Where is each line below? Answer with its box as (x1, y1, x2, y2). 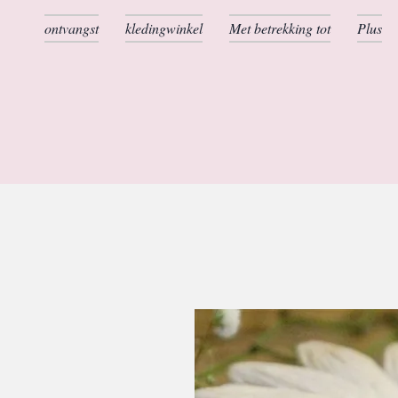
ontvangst (44, 19, 99, 37)
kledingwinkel (125, 19, 203, 37)
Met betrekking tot (229, 19, 330, 37)
